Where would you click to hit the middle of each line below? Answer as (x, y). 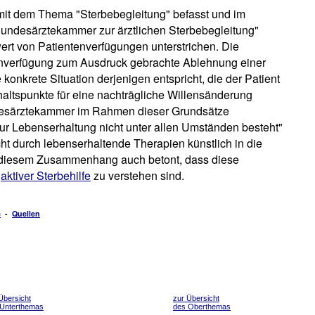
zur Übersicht (196, 298)
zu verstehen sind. (137, 175)
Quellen (26, 213)
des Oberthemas (202, 307)
